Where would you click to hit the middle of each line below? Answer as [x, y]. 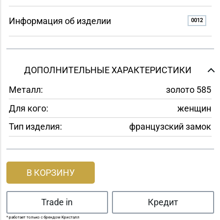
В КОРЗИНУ [50, 172]
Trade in [57, 202]
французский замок [170, 127]
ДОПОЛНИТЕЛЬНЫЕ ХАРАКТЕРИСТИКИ [108, 70]
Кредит [163, 202]
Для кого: [28, 108]
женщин [194, 108]
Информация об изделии [60, 21]
